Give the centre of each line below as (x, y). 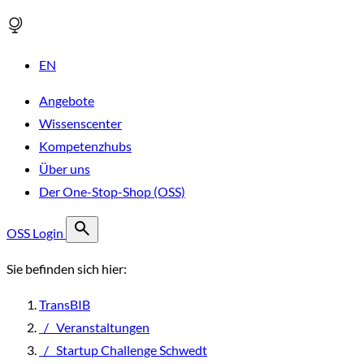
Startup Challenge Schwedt (132, 350)
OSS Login (36, 233)
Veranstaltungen (103, 327)
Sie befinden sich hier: (67, 269)
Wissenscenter (80, 123)
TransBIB (65, 304)
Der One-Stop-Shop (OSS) (112, 191)
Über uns (65, 169)
